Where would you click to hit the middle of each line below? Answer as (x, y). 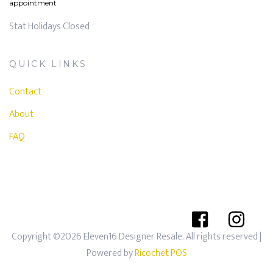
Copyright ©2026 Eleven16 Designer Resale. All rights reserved (136, 236)
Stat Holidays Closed (49, 26)
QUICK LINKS (48, 64)
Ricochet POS (161, 253)
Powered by (110, 253)
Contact (25, 91)
